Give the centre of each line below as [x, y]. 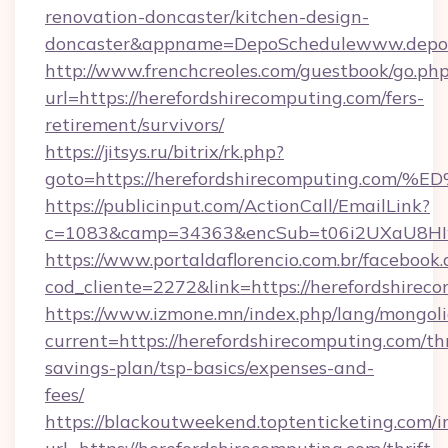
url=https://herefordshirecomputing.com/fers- [234, 97]
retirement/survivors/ [134, 124]
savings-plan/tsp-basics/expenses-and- [209, 367]
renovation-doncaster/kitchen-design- [207, 16]
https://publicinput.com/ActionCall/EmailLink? [237, 205]
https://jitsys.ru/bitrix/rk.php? [164, 151]
